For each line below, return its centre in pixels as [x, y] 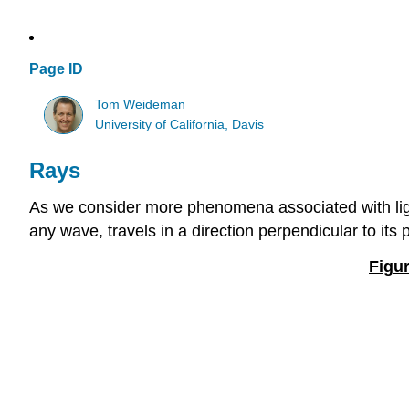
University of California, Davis [180, 124]
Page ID [56, 69]
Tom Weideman [141, 104]
